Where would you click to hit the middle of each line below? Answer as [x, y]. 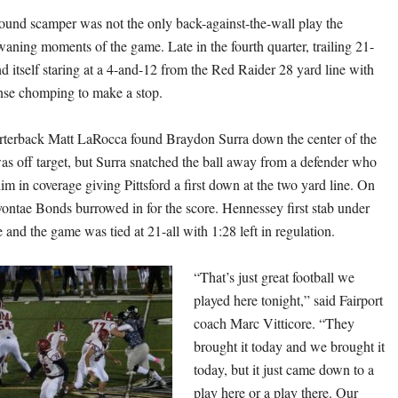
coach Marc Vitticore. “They [274, 323]
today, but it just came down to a [284, 370]
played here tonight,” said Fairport [288, 300]
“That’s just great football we [274, 277]
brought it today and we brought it [289, 346]
